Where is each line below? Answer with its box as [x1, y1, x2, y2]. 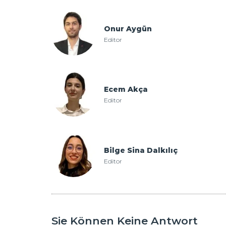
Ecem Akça [103, 85, 148, 94]
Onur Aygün [103, 24, 152, 33]
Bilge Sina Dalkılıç [103, 145, 178, 155]
